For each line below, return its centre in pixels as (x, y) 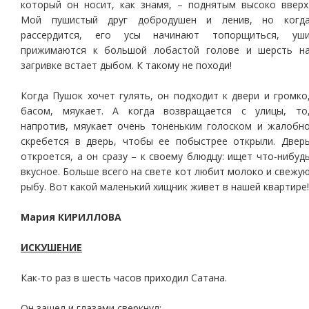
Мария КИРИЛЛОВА (71, 217)
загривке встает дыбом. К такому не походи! (126, 65)
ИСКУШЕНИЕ (51, 247)
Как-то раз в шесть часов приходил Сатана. (124, 278)
